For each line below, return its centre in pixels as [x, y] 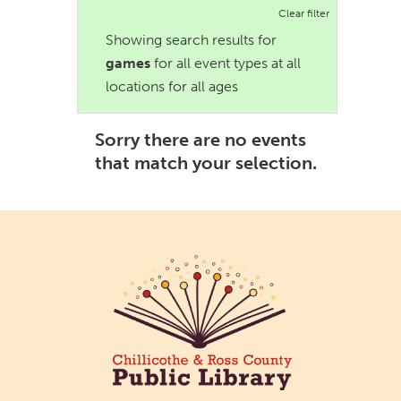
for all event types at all [226, 64]
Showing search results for [192, 40]
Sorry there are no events [201, 139]
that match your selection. [206, 162]
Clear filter [304, 13]
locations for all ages [172, 87]
